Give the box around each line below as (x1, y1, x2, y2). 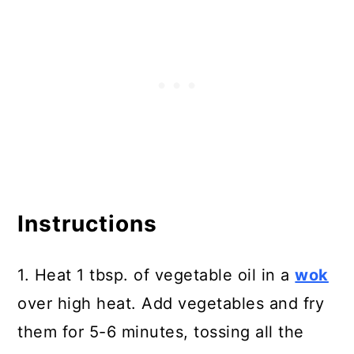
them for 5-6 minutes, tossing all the (17, 322, 304, 341)
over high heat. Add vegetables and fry (17, 294, 325, 313)
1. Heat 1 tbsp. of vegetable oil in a (17, 265, 296, 284)
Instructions (17, 210, 158, 237)
